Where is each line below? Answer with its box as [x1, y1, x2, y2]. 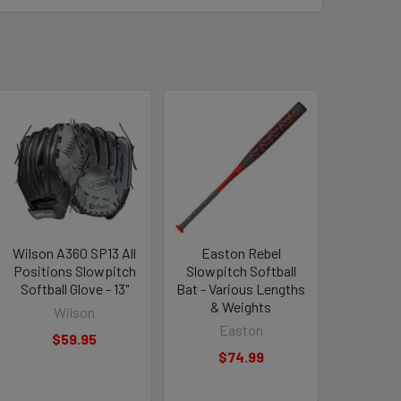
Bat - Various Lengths [176, 279, 306, 297]
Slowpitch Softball [185, 261, 296, 279]
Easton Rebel [200, 243, 281, 261]
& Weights [210, 297, 272, 315]
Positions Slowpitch [13, 261, 136, 279]
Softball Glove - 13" [20, 279, 129, 297]
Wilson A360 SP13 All [13, 243, 137, 261]
